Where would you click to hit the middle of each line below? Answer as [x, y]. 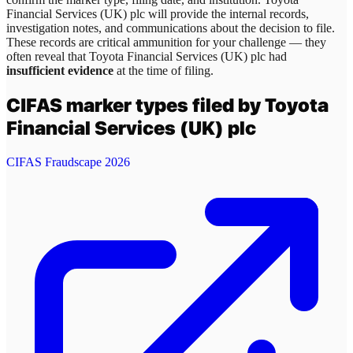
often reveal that [48, 57]
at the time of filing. [163, 71]
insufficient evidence [60, 71]
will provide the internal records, [227, 14]
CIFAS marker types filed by [136, 105]
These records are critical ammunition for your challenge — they [166, 43]
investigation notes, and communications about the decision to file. [171, 28]
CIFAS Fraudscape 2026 [68, 162]
